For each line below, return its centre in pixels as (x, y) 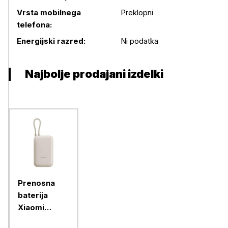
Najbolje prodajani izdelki (94, 74)
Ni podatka (139, 41)
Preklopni (137, 12)
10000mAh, (41, 220)
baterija (33, 195)
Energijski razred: (51, 41)
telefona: (34, 25)
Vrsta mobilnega (49, 12)
